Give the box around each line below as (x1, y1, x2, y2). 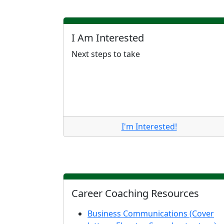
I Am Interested (71, 30, 144, 44)
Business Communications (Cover (87, 208, 214, 219)
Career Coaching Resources (71, 186, 199, 200)
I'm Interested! (121, 120, 177, 132)
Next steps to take (71, 48, 140, 59)
